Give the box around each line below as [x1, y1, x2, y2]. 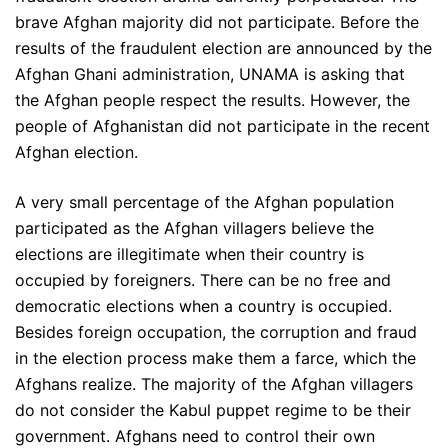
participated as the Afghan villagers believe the [15, 218, 374, 239]
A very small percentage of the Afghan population [15, 192, 394, 213]
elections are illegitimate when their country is [15, 244, 364, 265]
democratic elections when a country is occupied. [15, 296, 392, 317]
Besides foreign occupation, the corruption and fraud [15, 322, 417, 343]
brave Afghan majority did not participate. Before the [15, 12, 419, 33]
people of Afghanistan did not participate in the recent [15, 116, 430, 137]
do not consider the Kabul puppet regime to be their [15, 400, 411, 421]
